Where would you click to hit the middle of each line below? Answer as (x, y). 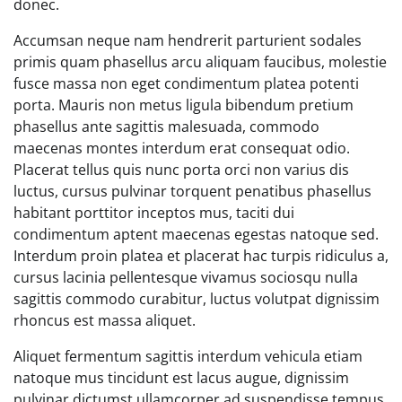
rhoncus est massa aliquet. (105, 320)
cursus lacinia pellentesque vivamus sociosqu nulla (186, 277)
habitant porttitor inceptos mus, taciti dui (154, 212)
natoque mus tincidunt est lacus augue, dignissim (181, 377)
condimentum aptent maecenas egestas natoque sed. (196, 234)
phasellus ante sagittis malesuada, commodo (166, 126)
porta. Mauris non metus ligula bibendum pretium (184, 105)
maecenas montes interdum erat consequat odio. (182, 148)
